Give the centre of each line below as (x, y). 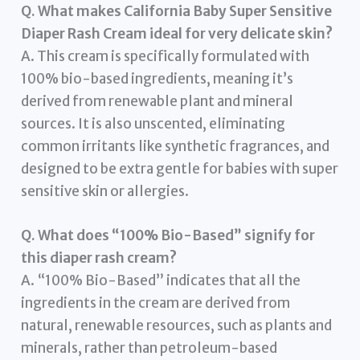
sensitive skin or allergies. (105, 191)
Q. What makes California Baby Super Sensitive (177, 11)
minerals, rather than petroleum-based (149, 348)
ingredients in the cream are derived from (156, 303)
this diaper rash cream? (99, 258)
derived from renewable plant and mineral (157, 101)
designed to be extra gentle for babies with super (180, 168)
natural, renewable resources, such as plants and (177, 325)
